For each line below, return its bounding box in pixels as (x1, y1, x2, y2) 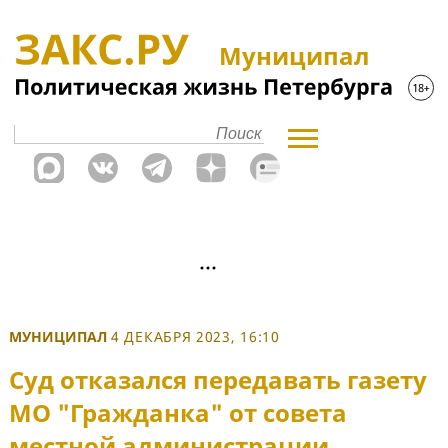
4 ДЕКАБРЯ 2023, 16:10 (111, 327, 280, 346)
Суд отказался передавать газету (9, 363, 427, 397)
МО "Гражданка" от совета (9, 396, 347, 430)
